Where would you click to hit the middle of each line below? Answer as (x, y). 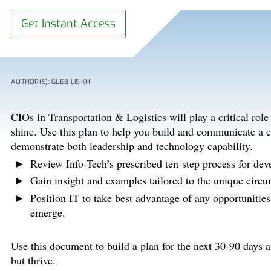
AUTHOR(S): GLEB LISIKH (51, 82)
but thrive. (33, 260)
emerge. (47, 212)
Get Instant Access (68, 24)
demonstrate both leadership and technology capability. (132, 146)
